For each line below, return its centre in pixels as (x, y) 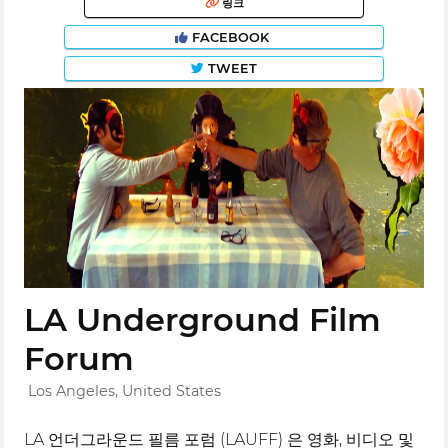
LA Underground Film (203, 320)
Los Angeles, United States (125, 390)
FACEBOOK (230, 37)
